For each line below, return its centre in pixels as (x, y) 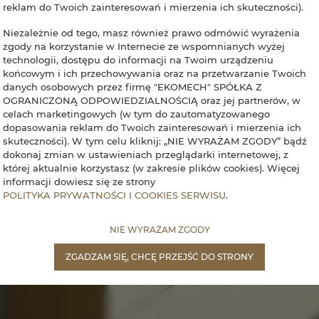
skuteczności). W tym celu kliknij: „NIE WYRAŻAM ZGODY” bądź (155, 141)
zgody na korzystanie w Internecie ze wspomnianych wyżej (144, 46)
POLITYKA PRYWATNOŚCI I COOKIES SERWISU (114, 195)
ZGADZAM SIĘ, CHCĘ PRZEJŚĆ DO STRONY (159, 256)
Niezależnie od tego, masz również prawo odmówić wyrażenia (151, 32)
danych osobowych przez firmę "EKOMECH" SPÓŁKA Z (132, 87)
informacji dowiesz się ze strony (79, 181)
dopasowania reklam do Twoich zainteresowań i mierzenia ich (152, 127)
